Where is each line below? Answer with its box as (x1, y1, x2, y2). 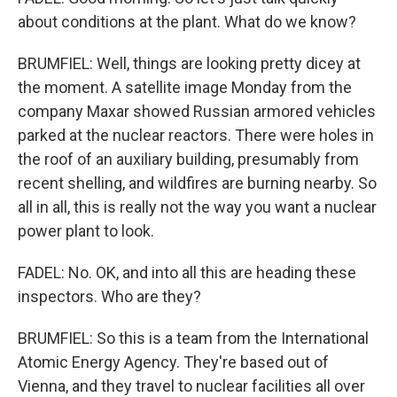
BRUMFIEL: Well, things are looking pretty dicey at (18, 54, 361, 73)
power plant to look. (18, 222, 154, 240)
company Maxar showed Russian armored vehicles (18, 102, 376, 121)
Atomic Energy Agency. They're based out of (18, 353, 329, 371)
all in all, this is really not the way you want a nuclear (18, 198, 377, 216)
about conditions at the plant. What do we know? (18, 12, 356, 31)
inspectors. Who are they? (18, 287, 201, 306)
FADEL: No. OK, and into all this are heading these (18, 263, 356, 282)
